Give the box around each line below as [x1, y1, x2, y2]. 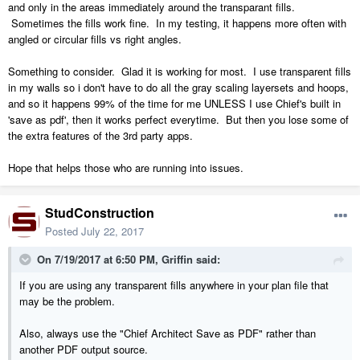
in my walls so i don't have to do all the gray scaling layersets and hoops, [8, 80, 349, 96]
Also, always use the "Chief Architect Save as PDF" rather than [19, 325, 316, 342]
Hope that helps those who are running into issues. [8, 160, 243, 176]
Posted [45, 223, 81, 239]
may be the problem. [19, 293, 121, 309]
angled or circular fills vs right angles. [8, 31, 182, 47]
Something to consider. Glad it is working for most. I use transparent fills [8, 63, 351, 80]
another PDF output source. [19, 342, 148, 358]
